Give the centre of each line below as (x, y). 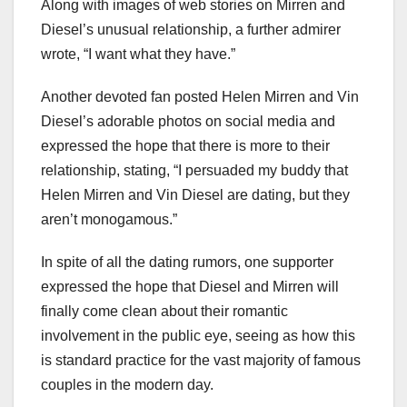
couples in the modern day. (127, 385)
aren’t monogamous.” (109, 220)
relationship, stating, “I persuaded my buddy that (194, 171)
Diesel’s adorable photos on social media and (188, 122)
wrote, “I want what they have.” (138, 55)
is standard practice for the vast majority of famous (201, 361)
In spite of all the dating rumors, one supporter (187, 263)
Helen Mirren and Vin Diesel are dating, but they (195, 195)
